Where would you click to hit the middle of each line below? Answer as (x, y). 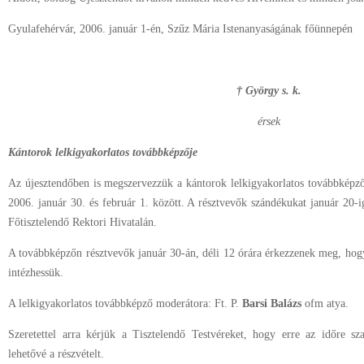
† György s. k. (269, 91)
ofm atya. (325, 303)
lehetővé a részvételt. (56, 354)
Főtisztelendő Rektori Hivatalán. (82, 222)
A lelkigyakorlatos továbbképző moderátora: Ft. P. (123, 303)
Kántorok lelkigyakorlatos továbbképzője (103, 152)
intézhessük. (36, 273)
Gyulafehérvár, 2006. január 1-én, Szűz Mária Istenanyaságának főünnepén (180, 29)
